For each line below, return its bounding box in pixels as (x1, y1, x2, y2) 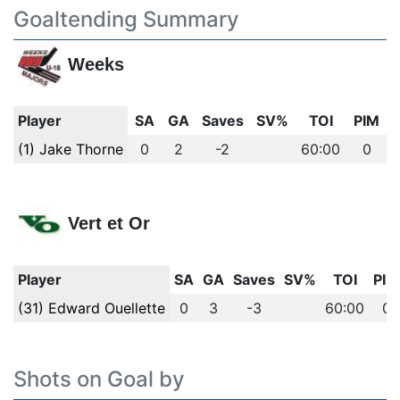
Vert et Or (67, 213, 150, 234)
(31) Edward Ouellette (17, 299, 165, 317)
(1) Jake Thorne (17, 140, 123, 158)
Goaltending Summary (13, 6, 239, 32)
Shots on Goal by (13, 366, 185, 392)
